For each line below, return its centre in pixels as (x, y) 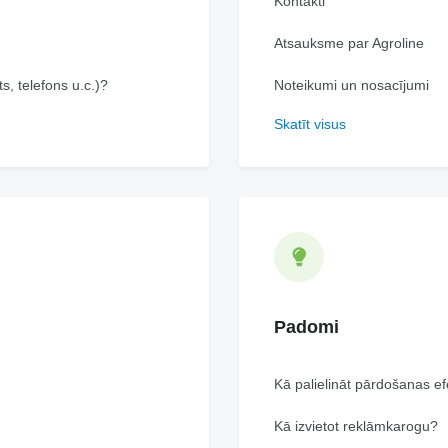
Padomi (306, 327)
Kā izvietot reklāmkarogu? (356, 426)
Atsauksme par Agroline (349, 43)
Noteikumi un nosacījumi (351, 85)
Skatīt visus (310, 124)
